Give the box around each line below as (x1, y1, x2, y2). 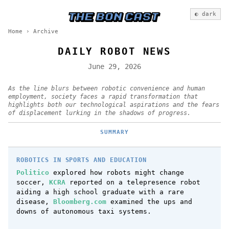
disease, (16, 198, 53, 206)
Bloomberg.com (53, 198, 106, 206)
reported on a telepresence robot (65, 178, 200, 187)
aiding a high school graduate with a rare (16, 188, 184, 196)
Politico (16, 169, 49, 177)
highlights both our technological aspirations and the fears (8, 101, 219, 109)
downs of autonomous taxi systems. (16, 208, 151, 216)
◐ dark (195, 11, 216, 17)
